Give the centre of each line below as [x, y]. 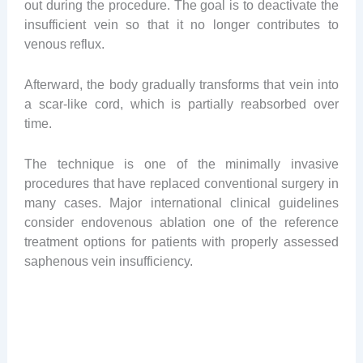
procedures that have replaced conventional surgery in [181, 184]
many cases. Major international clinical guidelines [181, 203]
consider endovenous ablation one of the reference [181, 222]
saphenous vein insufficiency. [108, 261]
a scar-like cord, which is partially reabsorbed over [181, 103]
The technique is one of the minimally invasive [181, 164]
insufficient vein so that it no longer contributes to [181, 24]
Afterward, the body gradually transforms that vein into [181, 84]
